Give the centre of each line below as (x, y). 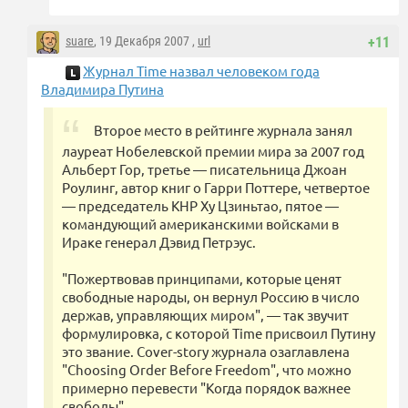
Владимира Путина (102, 89)
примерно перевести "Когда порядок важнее (206, 388)
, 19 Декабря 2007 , (146, 41)
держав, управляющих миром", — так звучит (205, 315)
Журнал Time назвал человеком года (201, 71)
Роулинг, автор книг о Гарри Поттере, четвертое (216, 188)
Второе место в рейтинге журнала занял (223, 130)
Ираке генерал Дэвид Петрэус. (159, 242)
